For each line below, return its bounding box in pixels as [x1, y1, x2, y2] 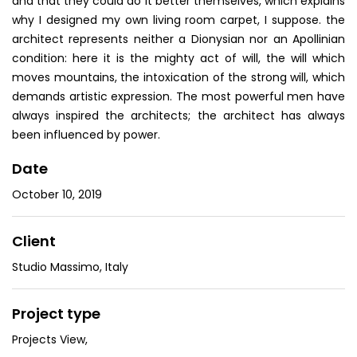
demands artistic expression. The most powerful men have [12, 88, 345, 104]
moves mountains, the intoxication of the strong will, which [12, 69, 345, 85]
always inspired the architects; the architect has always [12, 108, 345, 124]
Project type [12, 304, 100, 324]
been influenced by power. [12, 127, 160, 143]
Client [12, 231, 56, 251]
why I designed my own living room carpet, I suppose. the [12, 12, 345, 28]
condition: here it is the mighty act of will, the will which [12, 50, 345, 66]
